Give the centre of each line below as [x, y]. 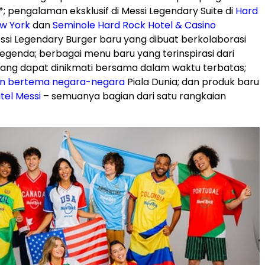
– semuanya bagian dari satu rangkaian [133, 96]
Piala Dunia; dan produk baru [192, 82]
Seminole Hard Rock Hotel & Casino [134, 25]
